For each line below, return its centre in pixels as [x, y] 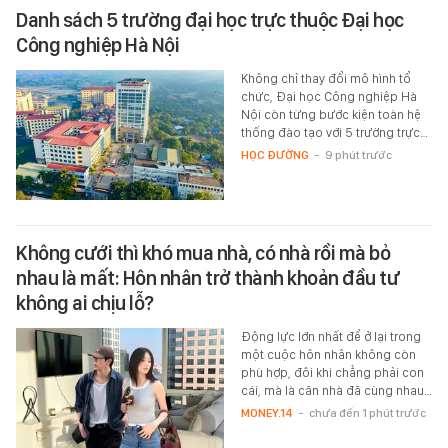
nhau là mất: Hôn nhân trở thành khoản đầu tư [207, 278]
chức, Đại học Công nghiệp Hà [328, 97]
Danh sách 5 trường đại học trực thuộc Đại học [210, 20]
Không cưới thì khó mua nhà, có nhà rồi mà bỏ [203, 253]
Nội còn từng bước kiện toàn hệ [330, 115]
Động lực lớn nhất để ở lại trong [330, 337]
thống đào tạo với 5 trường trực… [334, 133]
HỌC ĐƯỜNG [274, 155]
